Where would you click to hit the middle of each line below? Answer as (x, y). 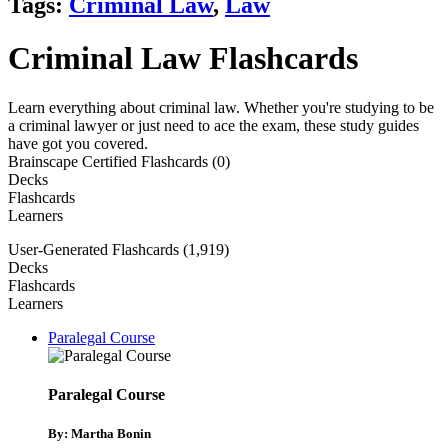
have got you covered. (78, 143)
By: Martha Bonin (99, 434)
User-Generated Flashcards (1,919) (118, 249)
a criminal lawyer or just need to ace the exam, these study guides (213, 125)
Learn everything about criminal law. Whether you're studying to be (221, 107)
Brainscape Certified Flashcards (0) (119, 161)
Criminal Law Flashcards (183, 58)
